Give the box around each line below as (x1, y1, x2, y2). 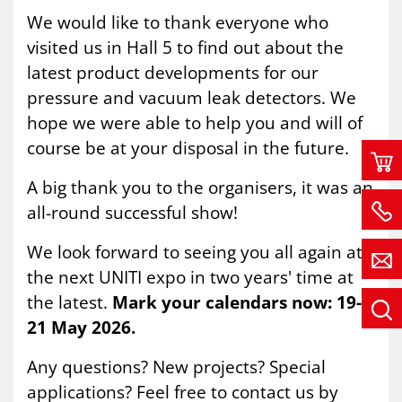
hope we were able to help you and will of (27, 110, 363, 135)
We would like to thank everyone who (27, 10, 328, 35)
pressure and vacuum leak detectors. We (27, 85, 356, 110)
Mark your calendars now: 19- (112, 290, 362, 315)
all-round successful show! (27, 200, 238, 225)
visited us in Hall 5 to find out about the (27, 35, 344, 60)
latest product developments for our (27, 60, 319, 85)
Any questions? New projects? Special (27, 354, 326, 380)
